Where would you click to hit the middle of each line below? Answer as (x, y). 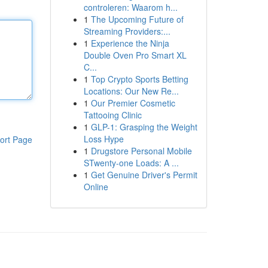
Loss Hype (103, 139)
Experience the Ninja (130, 43)
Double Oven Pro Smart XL (135, 55)
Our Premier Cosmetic (133, 103)
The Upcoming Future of (137, 19)
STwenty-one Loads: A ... (131, 163)
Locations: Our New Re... (131, 91)
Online (96, 187)
